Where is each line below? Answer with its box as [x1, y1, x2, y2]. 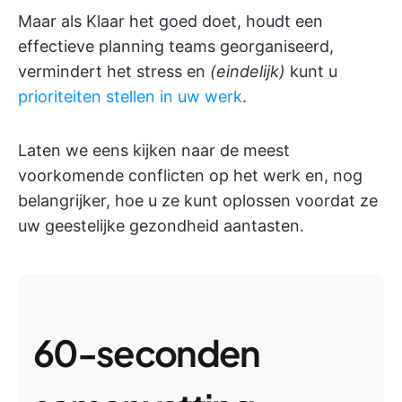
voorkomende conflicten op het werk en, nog [18, 166, 363, 185]
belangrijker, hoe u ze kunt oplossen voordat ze [18, 191, 378, 210]
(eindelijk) [210, 62, 285, 81]
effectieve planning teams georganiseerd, [18, 37, 334, 56]
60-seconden [33, 329, 260, 375]
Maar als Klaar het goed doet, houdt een [18, 12, 323, 31]
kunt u [285, 62, 337, 81]
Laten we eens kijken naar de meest [18, 141, 290, 160]
